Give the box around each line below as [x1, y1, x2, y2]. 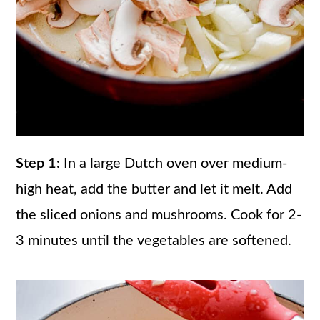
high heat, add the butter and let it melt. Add [16, 181, 293, 196]
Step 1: [16, 156, 61, 171]
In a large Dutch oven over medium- [60, 156, 288, 171]
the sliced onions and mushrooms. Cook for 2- [16, 207, 302, 222]
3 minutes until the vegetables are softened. [16, 233, 292, 248]
